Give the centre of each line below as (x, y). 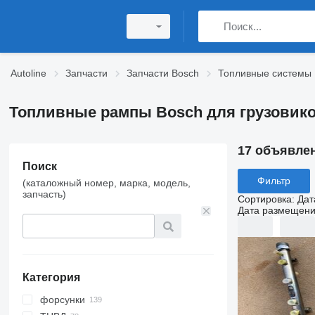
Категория (51, 277)
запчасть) (44, 194)
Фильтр (274, 181)
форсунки (62, 300)
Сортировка (264, 199)
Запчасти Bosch (163, 73)
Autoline (28, 73)
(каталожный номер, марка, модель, (106, 183)
